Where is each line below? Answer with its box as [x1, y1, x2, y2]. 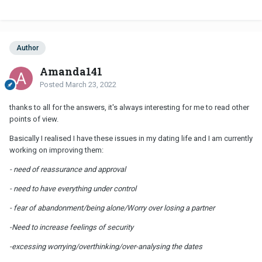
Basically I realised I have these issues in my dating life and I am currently [9, 134, 253, 143]
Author [16, 44, 39, 53]
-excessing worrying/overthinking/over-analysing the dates [9, 242, 202, 251]
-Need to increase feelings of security [9, 223, 135, 232]
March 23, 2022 [65, 80, 116, 89]
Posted [40, 80, 65, 89]
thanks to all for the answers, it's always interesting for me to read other [9, 103, 249, 112]
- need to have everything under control [9, 184, 136, 194]
